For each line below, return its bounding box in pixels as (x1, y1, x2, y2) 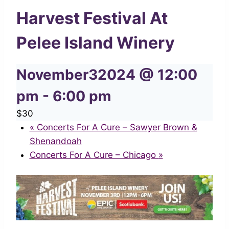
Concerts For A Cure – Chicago (29, 149, 158, 160)
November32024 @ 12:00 (16, 65, 197, 83)
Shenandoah (29, 135, 82, 146)
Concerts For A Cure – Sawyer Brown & (34, 122, 197, 132)
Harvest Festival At (16, 8, 168, 28)
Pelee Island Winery (16, 32, 175, 53)
